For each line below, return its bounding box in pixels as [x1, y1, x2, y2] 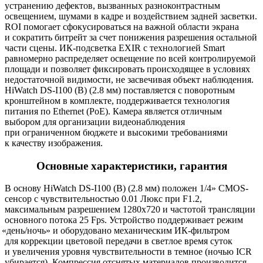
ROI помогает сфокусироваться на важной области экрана [5, 21, 239, 32]
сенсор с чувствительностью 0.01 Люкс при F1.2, [5, 194, 202, 204]
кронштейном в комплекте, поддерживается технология [5, 95, 230, 106]
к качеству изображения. [5, 137, 103, 148]
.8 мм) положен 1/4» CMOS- [136, 183, 248, 194]
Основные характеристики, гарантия [36, 159, 227, 172]
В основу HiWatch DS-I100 [5, 183, 111, 194]
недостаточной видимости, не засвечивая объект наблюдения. [5, 74, 254, 85]
